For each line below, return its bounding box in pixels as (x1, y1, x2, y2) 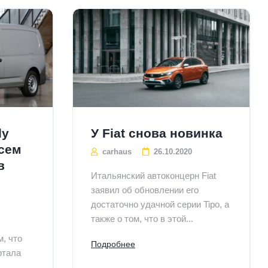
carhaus (100, 147, 132, 156)
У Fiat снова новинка (91, 126, 223, 140)
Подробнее (91, 239, 135, 249)
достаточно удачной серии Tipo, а (91, 199, 229, 209)
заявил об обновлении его (91, 184, 199, 195)
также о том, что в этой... (91, 213, 193, 224)
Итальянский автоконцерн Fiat (91, 170, 216, 181)
